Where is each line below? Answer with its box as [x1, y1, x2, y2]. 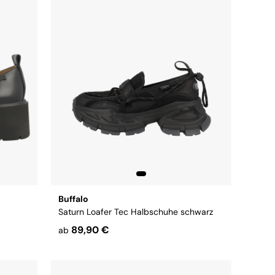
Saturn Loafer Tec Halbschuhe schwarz [58, 206, 213, 217]
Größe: [58, 241, 88, 252]
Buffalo [58, 193, 88, 204]
